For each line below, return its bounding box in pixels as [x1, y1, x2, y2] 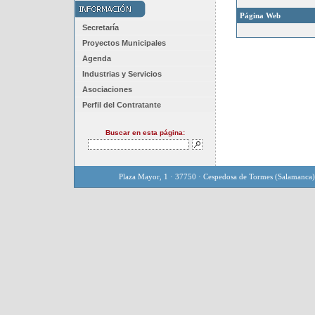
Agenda [82, 54, 111, 63]
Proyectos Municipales [82, 39, 166, 47]
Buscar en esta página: [105, 129, 185, 136]
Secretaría [82, 23, 119, 32]
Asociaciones [82, 85, 132, 94]
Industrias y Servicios [82, 70, 162, 78]
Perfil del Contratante [82, 101, 161, 109]
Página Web [240, 11, 281, 20]
